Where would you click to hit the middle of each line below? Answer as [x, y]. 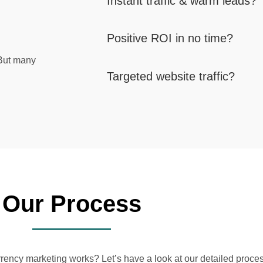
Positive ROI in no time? [170, 38]
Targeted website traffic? [171, 76]
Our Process [72, 203]
